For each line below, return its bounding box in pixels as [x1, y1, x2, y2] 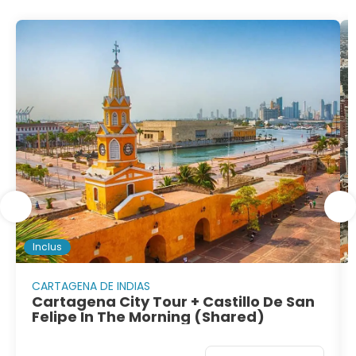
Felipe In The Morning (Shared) [32, 307, 265, 327]
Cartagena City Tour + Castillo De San [32, 292, 315, 312]
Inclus [33, 240, 62, 254]
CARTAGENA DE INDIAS [32, 278, 150, 295]
